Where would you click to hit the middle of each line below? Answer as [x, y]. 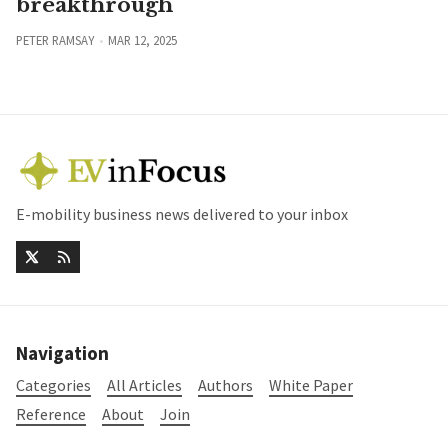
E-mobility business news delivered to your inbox [182, 214]
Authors [225, 384]
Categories [53, 384]
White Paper [311, 384]
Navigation [62, 353]
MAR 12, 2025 [142, 40]
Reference [51, 413]
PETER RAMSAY [55, 40]
